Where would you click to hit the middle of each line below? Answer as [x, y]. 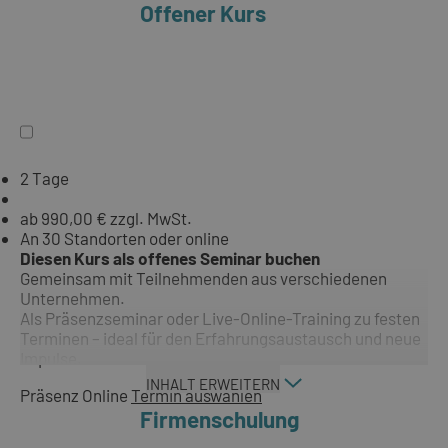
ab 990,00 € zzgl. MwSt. [106, 218]
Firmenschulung [219, 419]
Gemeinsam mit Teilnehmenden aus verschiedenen [203, 278]
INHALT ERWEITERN [212, 384]
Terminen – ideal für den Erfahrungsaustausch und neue [220, 338]
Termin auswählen [196, 395]
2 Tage [44, 178]
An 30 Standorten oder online [124, 238]
